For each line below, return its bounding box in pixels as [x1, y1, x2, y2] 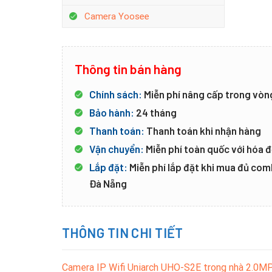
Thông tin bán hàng [75, 61, 182, 76]
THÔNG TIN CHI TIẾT [62, 224, 183, 240]
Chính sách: [89, 87, 142, 100]
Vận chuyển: [89, 142, 144, 155]
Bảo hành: [89, 106, 134, 118]
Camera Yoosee [84, 11, 149, 22]
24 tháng [134, 106, 177, 118]
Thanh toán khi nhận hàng [144, 124, 261, 137]
